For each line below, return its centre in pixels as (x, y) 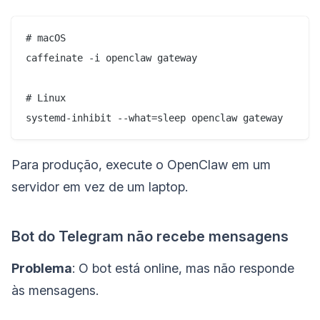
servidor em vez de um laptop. (100, 186)
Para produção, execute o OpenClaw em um (141, 164)
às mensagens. (55, 290)
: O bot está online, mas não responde (183, 268)
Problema (42, 268)
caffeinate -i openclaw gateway (111, 57)
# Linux (46, 97)
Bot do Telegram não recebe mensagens (150, 236)
